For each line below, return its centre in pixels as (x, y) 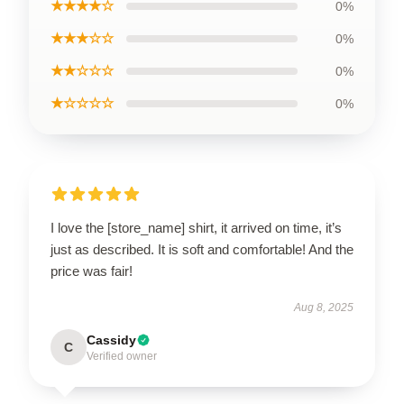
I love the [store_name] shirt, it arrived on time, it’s (196, 228)
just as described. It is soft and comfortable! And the (202, 249)
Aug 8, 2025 (324, 308)
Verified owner (122, 356)
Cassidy (111, 340)
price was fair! (92, 271)
